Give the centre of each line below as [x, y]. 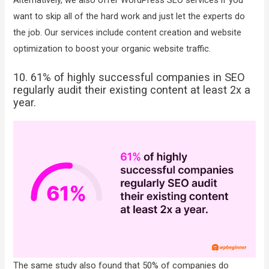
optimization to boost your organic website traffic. [113, 48]
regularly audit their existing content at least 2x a [132, 90]
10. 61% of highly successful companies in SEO [129, 77]
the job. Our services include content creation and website [128, 32]
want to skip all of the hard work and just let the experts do [129, 16]
